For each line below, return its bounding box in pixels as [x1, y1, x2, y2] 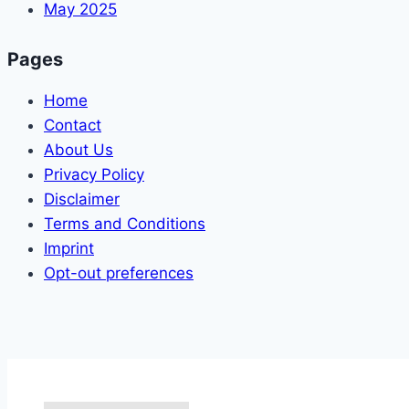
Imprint [44, 238, 94, 257]
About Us [44, 140, 113, 159]
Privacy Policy [44, 164, 144, 184]
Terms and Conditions [44, 214, 205, 233]
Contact [44, 115, 101, 134]
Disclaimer [44, 189, 120, 208]
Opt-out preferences [44, 263, 194, 282]
